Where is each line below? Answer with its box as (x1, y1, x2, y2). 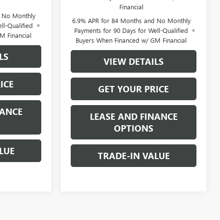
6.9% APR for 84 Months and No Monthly (72, 16, 191, 25)
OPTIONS (114, 122, 153, 134)
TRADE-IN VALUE (97, 149, 170, 162)
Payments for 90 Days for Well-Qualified (74, 26, 189, 34)
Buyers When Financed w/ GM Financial (76, 35, 187, 44)
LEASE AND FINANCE (89, 110, 178, 122)
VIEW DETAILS (104, 55, 164, 67)
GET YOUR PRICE (98, 82, 169, 95)
